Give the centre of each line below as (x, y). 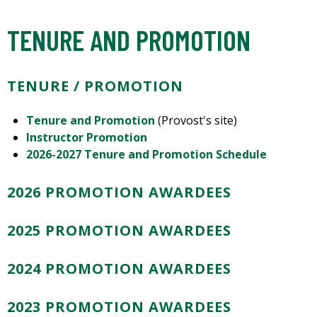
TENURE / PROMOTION (95, 86)
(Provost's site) (198, 121)
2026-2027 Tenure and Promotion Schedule (147, 155)
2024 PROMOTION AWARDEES (119, 269)
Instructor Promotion (87, 138)
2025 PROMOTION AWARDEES (119, 231)
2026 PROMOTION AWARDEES (119, 192)
